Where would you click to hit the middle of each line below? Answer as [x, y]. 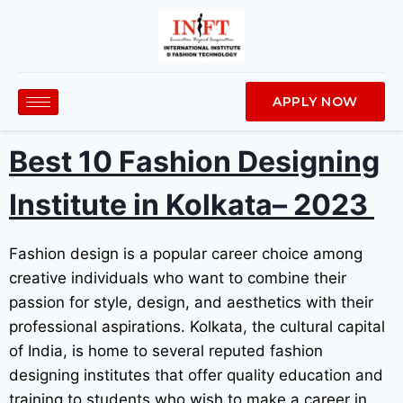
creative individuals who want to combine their [178, 278]
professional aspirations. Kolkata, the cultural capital [197, 327]
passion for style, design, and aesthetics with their [191, 302]
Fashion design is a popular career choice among [186, 254]
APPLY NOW [315, 102]
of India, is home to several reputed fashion [166, 351]
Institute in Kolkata [141, 205]
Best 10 [64, 161]
